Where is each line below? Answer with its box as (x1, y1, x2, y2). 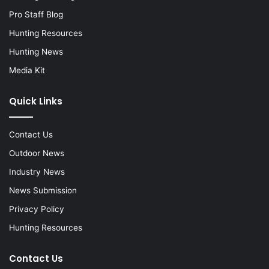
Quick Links (9, 95, 62, 108)
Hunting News (9, 47, 63, 57)
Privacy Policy (9, 204, 64, 214)
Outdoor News (9, 148, 64, 159)
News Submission (9, 186, 77, 196)
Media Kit (9, 65, 45, 76)
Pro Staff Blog (9, 10, 63, 20)
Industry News (9, 167, 65, 177)
